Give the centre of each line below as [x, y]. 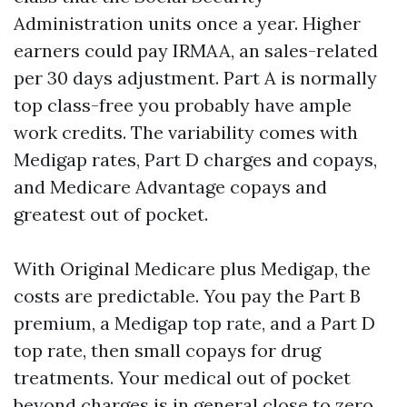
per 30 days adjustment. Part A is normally [195, 78]
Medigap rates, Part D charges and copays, [195, 159]
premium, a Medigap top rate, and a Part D [194, 323]
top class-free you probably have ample [183, 105]
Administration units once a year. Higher [187, 23]
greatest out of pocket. [111, 214]
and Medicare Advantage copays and [170, 187]
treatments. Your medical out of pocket [182, 377]
